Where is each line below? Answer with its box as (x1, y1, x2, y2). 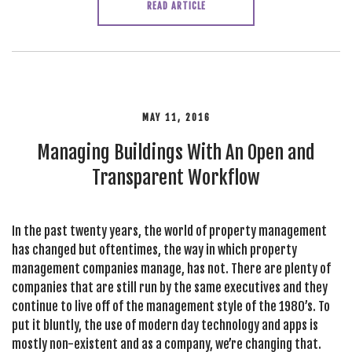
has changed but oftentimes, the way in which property (12, 242, 297, 258)
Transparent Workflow (92, 166, 260, 189)
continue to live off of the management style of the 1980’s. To (12, 299, 330, 314)
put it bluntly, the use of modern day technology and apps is (12, 317, 318, 333)
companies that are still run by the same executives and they (12, 280, 328, 295)
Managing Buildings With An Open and (37, 141, 315, 164)
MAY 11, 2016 (141, 112, 211, 123)
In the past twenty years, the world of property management (12, 223, 327, 239)
